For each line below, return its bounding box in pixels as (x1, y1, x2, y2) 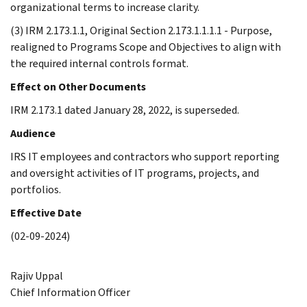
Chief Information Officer (10, 284, 130, 299)
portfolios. (10, 182, 61, 197)
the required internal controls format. (10, 56, 188, 71)
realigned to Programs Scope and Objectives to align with (10, 39, 281, 54)
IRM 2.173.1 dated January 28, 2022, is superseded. (10, 102, 239, 117)
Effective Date (10, 205, 82, 220)
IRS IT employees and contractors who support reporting (10, 149, 280, 164)
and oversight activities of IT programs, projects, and (10, 165, 259, 180)
